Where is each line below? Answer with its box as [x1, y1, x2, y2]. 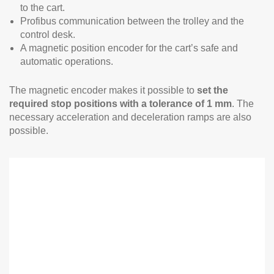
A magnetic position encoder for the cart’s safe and [20, 43, 238, 53]
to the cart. [20, 2, 65, 13]
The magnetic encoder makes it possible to [9, 85, 197, 95]
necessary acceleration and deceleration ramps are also [9, 112, 251, 122]
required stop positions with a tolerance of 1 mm [9, 98, 232, 109]
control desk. [20, 29, 75, 40]
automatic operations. [20, 56, 113, 67]
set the [197, 85, 228, 95]
